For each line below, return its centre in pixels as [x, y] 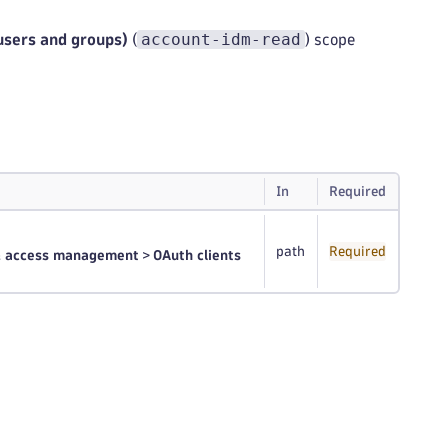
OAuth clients [197, 255]
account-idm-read [221, 39]
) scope [330, 39]
